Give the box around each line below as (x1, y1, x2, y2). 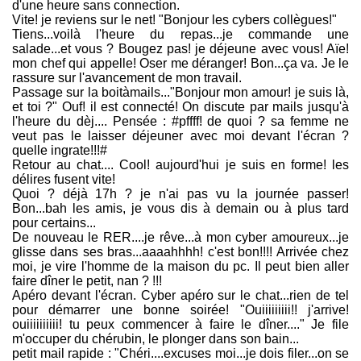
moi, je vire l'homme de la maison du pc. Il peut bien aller (12, 259, 349, 273)
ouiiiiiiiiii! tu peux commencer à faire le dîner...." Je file (12, 317, 349, 331)
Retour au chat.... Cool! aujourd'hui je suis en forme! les (12, 158, 349, 172)
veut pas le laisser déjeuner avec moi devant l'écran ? (12, 129, 349, 143)
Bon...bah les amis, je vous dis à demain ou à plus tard (12, 201, 349, 215)
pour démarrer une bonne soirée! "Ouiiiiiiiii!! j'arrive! (12, 303, 349, 317)
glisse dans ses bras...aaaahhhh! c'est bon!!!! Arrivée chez (12, 245, 349, 259)
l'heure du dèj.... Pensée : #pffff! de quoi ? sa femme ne (12, 114, 349, 128)
